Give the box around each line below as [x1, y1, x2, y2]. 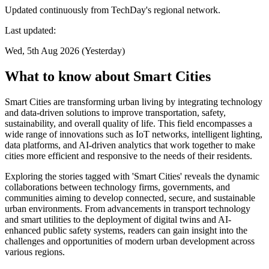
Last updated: [5, 25, 56, 35]
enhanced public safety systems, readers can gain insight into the [5, 225, 247, 235]
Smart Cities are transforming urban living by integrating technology [5, 96, 262, 107]
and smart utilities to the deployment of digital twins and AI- [5, 214, 231, 225]
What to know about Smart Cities [5, 68, 211, 84]
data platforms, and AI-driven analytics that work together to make [5, 139, 255, 150]
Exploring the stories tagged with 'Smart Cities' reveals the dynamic [5, 171, 259, 181]
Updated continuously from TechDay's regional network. [5, 4, 220, 15]
